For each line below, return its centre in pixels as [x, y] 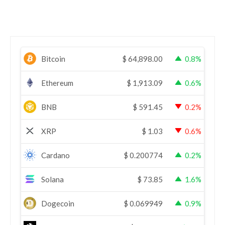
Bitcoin [53, 59]
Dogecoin [58, 203]
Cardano [55, 155]
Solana [52, 179]
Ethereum [57, 83]
